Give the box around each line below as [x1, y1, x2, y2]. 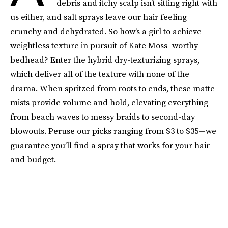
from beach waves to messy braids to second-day [10, 111, 195, 122]
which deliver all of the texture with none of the [10, 68, 189, 79]
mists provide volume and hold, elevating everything [10, 97, 208, 108]
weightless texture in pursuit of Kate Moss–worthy [10, 40, 198, 51]
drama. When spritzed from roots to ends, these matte [10, 82, 215, 94]
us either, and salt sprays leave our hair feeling [10, 11, 187, 22]
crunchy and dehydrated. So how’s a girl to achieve [10, 25, 202, 37]
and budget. [10, 154, 56, 165]
